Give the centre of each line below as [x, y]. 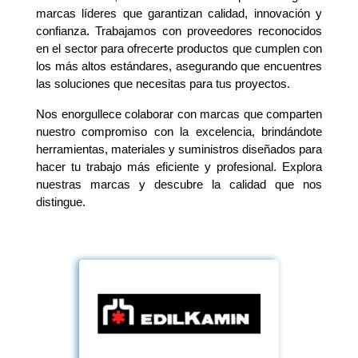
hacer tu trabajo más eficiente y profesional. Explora [179, 167]
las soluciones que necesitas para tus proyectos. [163, 84]
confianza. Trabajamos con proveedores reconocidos [179, 31]
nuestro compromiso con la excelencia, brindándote [179, 131]
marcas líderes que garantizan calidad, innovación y [179, 13]
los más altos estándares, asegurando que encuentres [179, 66]
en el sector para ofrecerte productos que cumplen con [179, 48]
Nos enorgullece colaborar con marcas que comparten [179, 114]
